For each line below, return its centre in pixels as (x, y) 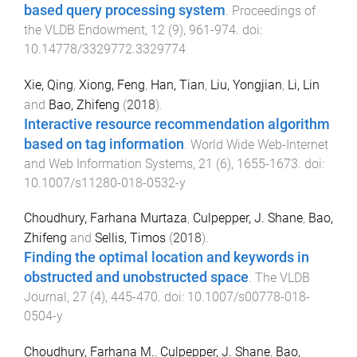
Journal (45, 297)
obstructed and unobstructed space (136, 278)
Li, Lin (304, 84)
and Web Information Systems (108, 163)
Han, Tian (178, 84)
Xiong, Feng (112, 84)
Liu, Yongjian (246, 84)
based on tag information (104, 144)
